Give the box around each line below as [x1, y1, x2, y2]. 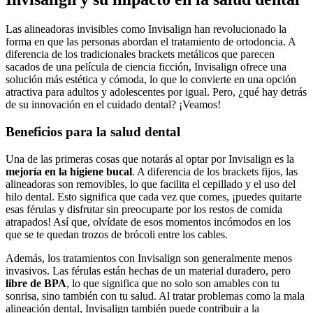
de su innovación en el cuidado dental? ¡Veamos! [6, 99, 221, 111]
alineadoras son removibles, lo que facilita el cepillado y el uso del [6, 177, 296, 190]
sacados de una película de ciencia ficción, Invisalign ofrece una [6, 61, 286, 73]
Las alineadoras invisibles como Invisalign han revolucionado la [6, 23, 286, 36]
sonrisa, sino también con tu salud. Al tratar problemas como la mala [6, 289, 305, 302]
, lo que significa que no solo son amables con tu [66, 277, 279, 289]
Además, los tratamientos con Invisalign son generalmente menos [6, 252, 292, 264]
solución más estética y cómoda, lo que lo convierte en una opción [6, 73, 296, 86]
